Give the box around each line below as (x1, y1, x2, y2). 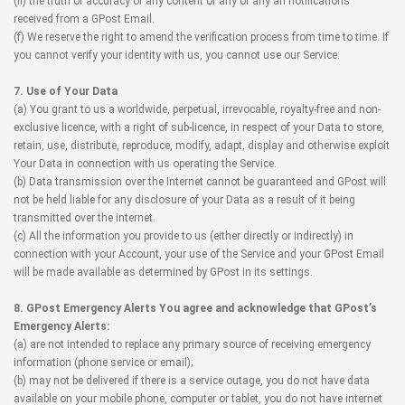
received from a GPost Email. (14, 13, 155, 25)
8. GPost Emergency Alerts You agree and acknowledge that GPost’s (14, 302, 377, 315)
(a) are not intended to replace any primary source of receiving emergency (14, 338, 371, 351)
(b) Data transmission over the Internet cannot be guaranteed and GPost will (14, 175, 386, 188)
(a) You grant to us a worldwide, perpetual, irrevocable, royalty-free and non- (14, 103, 381, 116)
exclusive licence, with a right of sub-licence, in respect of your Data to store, (14, 121, 384, 134)
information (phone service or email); (14, 356, 193, 369)
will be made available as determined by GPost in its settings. (14, 266, 313, 278)
